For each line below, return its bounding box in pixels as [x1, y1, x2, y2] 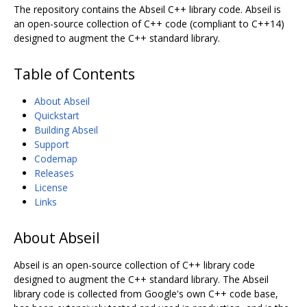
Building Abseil [34, 123, 98, 136]
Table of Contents [14, 64, 135, 84]
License [34, 180, 68, 194]
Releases [34, 166, 74, 180]
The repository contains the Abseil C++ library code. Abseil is [14, 2, 281, 16]
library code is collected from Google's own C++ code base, [14, 286, 278, 300]
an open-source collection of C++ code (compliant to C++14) [14, 16, 284, 30]
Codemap [34, 151, 77, 165]
